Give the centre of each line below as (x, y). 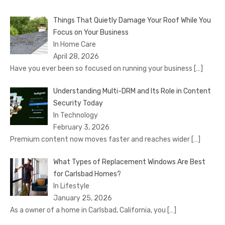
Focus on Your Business (91, 32)
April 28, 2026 (76, 56)
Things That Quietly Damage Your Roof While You (132, 20)
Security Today (78, 103)
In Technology (75, 115)
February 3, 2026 (81, 127)
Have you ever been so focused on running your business (102, 68)
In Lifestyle (71, 186)
